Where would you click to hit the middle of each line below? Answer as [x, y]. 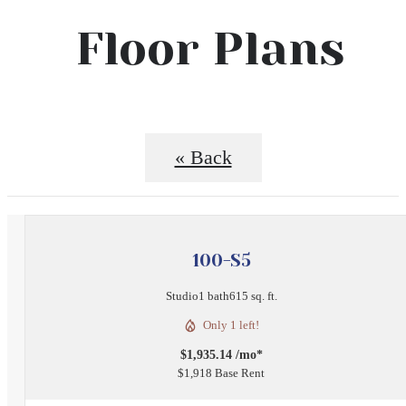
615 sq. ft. [253, 296]
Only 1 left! [231, 325]
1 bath [213, 296]
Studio [182, 296]
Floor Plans [210, 48]
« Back [203, 157]
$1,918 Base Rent [221, 373]
